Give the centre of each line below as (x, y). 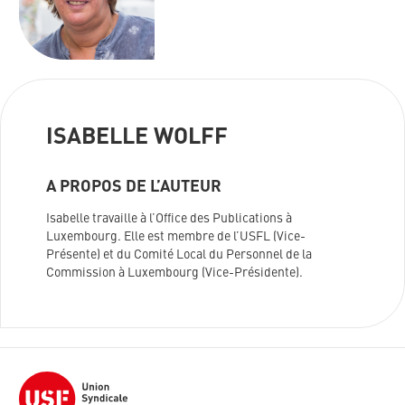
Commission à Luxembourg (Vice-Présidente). (174, 273)
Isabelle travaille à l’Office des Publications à (169, 219)
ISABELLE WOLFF (137, 138)
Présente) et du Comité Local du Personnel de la (179, 255)
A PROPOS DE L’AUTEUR (134, 188)
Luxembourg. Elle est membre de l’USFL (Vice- (176, 237)
